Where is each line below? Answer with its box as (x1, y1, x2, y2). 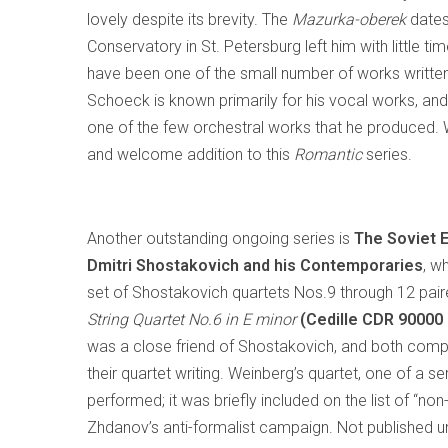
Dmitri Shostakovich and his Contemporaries (87, 256, 423, 275)
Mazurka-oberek (292, 10, 406, 29)
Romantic (294, 145, 362, 164)
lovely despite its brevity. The (87, 10, 292, 29)
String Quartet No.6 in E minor (87, 310, 296, 329)
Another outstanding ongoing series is (87, 229, 354, 248)
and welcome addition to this (87, 145, 294, 164)
